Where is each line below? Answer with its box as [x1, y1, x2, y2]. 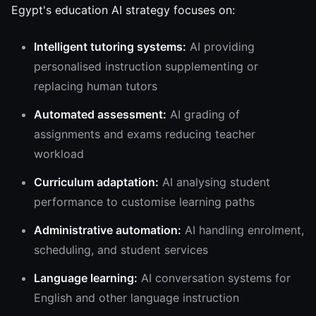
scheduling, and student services [34, 243, 208, 257]
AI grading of [166, 107, 240, 121]
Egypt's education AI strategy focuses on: [11, 3, 235, 17]
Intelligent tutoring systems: [34, 39, 186, 54]
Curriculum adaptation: [34, 175, 159, 189]
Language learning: [34, 271, 138, 285]
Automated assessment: [34, 107, 166, 121]
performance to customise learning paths [34, 195, 255, 209]
